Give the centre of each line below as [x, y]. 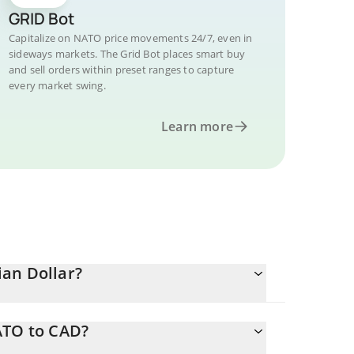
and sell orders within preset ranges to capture [122, 70]
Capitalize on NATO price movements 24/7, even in [131, 38]
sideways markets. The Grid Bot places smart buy [127, 54]
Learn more [197, 126]
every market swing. [57, 85]
